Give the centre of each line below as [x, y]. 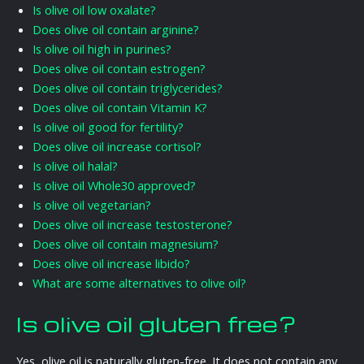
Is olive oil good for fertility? [108, 127]
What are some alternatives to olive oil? [139, 283]
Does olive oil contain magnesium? [126, 244]
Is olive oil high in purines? [102, 49]
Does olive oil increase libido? [111, 264]
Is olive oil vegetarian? [92, 205]
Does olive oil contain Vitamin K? [120, 108]
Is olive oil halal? [75, 166]
